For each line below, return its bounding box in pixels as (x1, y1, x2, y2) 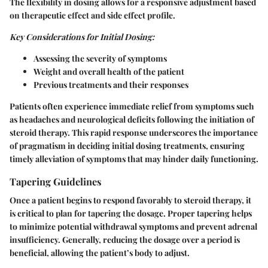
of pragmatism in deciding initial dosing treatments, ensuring (10, 139, 245, 151)
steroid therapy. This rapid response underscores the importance (10, 126, 258, 138)
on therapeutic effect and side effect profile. (10, 9, 175, 21)
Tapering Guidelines (10, 174, 102, 188)
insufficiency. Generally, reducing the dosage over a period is (10, 234, 240, 246)
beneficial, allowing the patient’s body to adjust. (10, 247, 190, 259)
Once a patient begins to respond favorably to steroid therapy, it (10, 194, 251, 206)
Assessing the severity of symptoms (33, 52, 167, 64)
